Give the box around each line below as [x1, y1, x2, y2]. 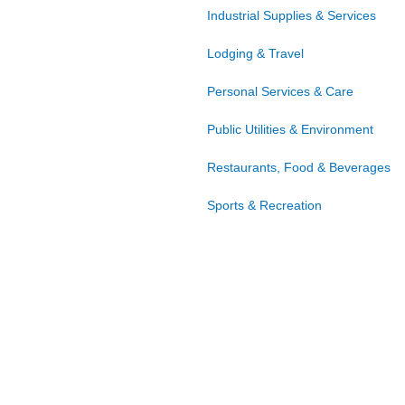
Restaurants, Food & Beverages [207, 160, 391, 175]
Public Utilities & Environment [207, 122, 373, 137]
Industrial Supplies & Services [207, 8, 376, 24]
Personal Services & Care [207, 84, 353, 99]
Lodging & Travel [207, 46, 304, 61]
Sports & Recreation [207, 198, 322, 213]
